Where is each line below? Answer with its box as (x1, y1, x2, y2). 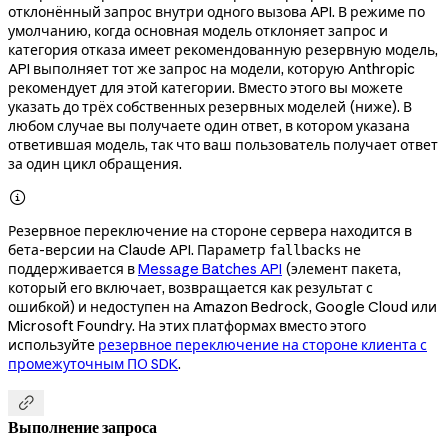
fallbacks (269, 242, 341, 259)
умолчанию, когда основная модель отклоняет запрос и (8, 22, 388, 41)
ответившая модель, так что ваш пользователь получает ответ (8, 136, 438, 155)
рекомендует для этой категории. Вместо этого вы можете (8, 79, 403, 98)
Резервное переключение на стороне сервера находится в (8, 222, 412, 241)
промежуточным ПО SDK (8, 355, 178, 374)
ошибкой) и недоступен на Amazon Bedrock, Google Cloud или (8, 298, 437, 317)
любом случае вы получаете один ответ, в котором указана (8, 117, 410, 136)
